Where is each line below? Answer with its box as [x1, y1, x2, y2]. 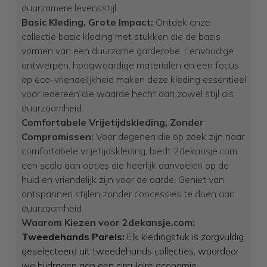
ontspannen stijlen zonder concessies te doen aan [21, 188, 235, 200]
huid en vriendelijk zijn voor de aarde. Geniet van [21, 173, 224, 185]
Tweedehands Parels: [21, 231, 125, 243]
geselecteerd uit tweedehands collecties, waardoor [21, 245, 239, 257]
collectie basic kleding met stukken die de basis [21, 30, 221, 42]
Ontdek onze [153, 16, 210, 28]
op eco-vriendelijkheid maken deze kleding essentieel [21, 73, 246, 85]
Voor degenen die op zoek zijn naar [93, 131, 244, 142]
